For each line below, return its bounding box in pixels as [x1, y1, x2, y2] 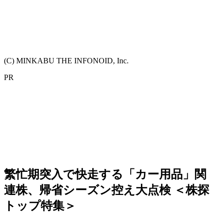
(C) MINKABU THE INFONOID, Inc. [4, 56, 129, 65]
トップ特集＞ [4, 199, 76, 212]
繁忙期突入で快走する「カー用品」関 [4, 167, 206, 181]
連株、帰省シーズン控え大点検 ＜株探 [4, 183, 209, 196]
